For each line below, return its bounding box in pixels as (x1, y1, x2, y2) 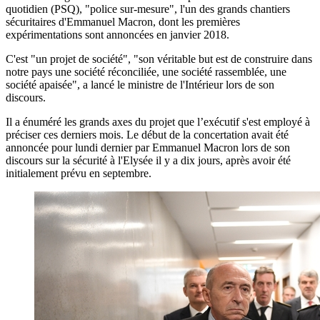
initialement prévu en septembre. (6, 166, 151, 179)
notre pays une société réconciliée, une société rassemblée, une (6, 65, 286, 78)
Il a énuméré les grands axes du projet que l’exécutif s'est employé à (6, 115, 310, 128)
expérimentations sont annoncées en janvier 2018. (6, 28, 229, 41)
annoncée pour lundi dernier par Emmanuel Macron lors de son (6, 141, 290, 154)
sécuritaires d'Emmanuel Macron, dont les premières (6, 15, 240, 28)
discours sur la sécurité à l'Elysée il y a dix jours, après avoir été (6, 154, 291, 166)
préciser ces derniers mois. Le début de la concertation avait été (6, 128, 289, 141)
